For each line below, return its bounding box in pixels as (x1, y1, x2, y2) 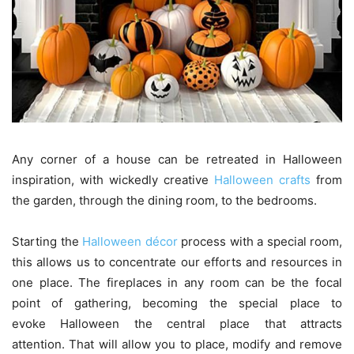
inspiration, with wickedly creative (12, 172, 214, 188)
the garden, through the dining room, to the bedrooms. (12, 193, 317, 209)
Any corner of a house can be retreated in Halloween (12, 152, 342, 168)
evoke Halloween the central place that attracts (12, 316, 342, 332)
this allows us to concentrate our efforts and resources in (12, 254, 342, 270)
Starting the (12, 234, 82, 250)
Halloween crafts (214, 172, 311, 188)
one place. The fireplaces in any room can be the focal (12, 275, 342, 291)
